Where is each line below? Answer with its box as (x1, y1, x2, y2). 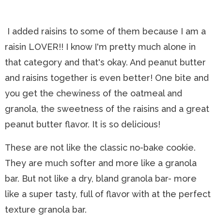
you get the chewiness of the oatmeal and (5, 88, 182, 98)
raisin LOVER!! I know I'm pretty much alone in (5, 42, 196, 52)
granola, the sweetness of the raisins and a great (5, 104, 209, 114)
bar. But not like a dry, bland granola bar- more (5, 173, 197, 184)
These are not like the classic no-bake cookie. (5, 142, 196, 153)
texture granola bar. (5, 204, 87, 215)
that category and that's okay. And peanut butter (5, 57, 206, 67)
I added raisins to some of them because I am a (5, 26, 206, 36)
